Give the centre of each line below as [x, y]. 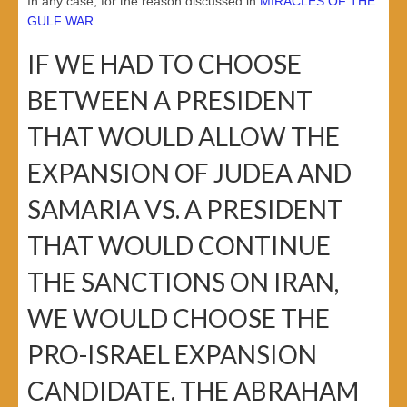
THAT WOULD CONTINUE [179, 246]
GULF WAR [62, 21]
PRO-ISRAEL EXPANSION [172, 355]
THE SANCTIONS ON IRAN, [183, 282]
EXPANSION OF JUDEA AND [189, 173]
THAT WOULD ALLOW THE [184, 137]
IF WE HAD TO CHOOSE [164, 64]
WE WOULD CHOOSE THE [179, 318]
